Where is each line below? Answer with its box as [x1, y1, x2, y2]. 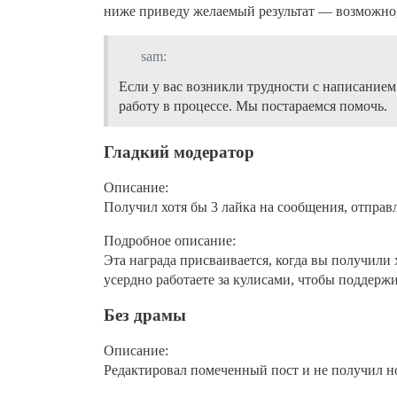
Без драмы [104, 306, 186, 325]
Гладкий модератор [104, 143, 254, 162]
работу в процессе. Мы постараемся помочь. [119, 98, 387, 114]
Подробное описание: [104, 233, 236, 249]
